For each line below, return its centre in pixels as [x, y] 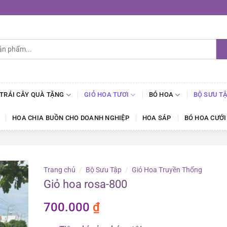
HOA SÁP [157, 118]
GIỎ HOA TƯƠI [107, 94]
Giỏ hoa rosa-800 [85, 184]
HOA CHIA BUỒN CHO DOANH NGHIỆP [71, 118]
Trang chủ [60, 170]
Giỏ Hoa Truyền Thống [167, 170]
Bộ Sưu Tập [104, 170]
